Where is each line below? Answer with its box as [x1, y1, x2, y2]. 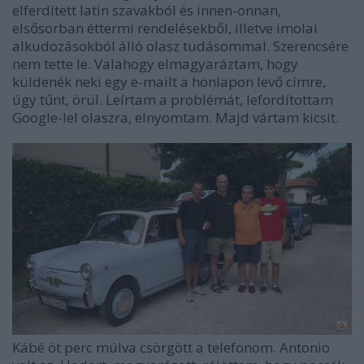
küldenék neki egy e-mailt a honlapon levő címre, [12, 72, 326, 92]
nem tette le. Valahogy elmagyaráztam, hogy [12, 54, 298, 74]
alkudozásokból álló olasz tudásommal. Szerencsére [12, 37, 349, 56]
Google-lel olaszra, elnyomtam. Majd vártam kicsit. [12, 108, 339, 128]
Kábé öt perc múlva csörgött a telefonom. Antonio [12, 337, 330, 357]
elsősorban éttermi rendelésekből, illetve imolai [12, 19, 318, 38]
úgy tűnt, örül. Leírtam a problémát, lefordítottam [12, 90, 333, 110]
